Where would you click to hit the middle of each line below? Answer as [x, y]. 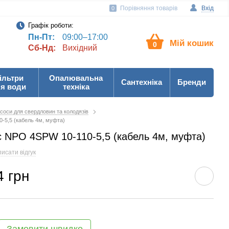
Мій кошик [192, 43]
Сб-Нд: [42, 48]
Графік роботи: [51, 25]
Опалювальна [76, 78]
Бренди [192, 82]
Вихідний [78, 48]
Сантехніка [142, 82]
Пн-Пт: [41, 37]
